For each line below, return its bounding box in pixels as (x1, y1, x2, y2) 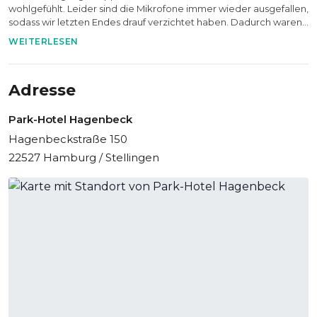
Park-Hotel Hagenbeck (8, 113, 132, 127)
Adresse (8, 81, 76, 100)
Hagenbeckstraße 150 (8, 132, 127, 146)
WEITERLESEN (8, 36, 79, 47)
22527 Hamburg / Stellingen (8, 151, 159, 165)
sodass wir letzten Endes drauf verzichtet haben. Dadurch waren (8, 16, 302, 28)
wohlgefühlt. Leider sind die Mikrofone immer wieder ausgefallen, (8, 3, 309, 15)
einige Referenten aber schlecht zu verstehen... (8, 30, 226, 42)
